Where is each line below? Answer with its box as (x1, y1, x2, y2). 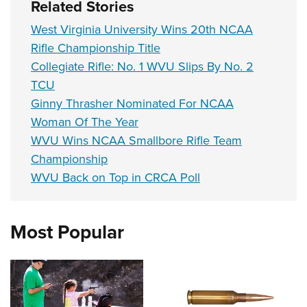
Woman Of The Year (31, 113, 138, 131)
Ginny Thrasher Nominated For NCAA (31, 95, 234, 112)
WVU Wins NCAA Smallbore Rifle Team (31, 132, 242, 149)
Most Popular (10, 218, 124, 246)
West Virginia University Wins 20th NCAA (31, 21, 253, 38)
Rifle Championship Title (31, 39, 160, 57)
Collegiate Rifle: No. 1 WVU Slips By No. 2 (31, 58, 254, 75)
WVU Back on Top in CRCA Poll (31, 169, 200, 186)
